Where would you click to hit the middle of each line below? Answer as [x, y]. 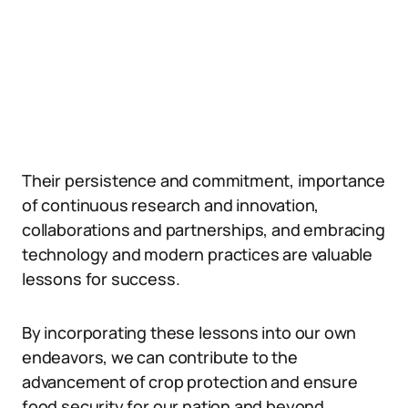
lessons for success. [101, 279]
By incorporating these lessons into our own [189, 332]
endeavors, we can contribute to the [160, 357]
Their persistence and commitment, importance [204, 180]
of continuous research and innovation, [171, 205]
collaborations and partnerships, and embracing [204, 229]
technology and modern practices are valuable [198, 254]
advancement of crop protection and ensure [190, 382]
